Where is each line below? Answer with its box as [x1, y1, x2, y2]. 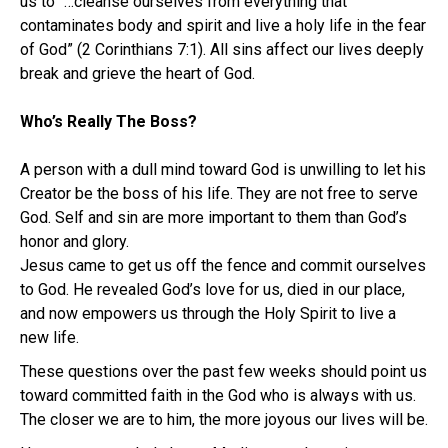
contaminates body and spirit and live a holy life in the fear [20, 15, 426, 35]
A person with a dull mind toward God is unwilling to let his [20, 159, 426, 179]
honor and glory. [20, 231, 129, 251]
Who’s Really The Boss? [20, 111, 197, 131]
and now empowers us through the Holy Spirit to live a [20, 303, 396, 323]
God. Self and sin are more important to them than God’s [20, 207, 407, 227]
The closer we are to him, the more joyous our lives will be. [20, 409, 428, 429]
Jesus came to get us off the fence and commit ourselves [20, 255, 426, 275]
